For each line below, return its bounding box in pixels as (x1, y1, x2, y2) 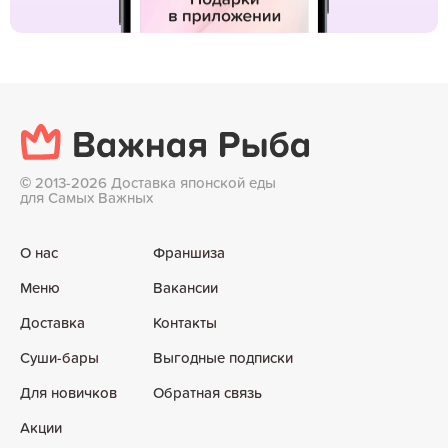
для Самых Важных (20, 190, 153, 206)
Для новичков (20, 385, 117, 401)
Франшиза (152, 245, 225, 261)
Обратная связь (152, 385, 262, 401)
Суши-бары (20, 350, 99, 366)
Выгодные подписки (152, 350, 293, 366)
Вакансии (152, 280, 218, 296)
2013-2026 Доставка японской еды (31, 175, 276, 191)
